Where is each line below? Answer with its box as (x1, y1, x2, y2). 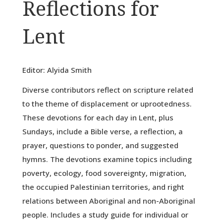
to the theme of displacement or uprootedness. (22, 99, 192, 109)
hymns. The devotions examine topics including (22, 154, 192, 165)
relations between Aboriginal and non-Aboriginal (22, 196, 195, 206)
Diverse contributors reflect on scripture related (22, 85, 193, 95)
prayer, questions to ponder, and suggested (22, 140, 178, 151)
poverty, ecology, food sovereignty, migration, (22, 168, 186, 178)
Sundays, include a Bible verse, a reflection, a (22, 126, 183, 137)
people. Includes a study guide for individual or (22, 210, 188, 220)
